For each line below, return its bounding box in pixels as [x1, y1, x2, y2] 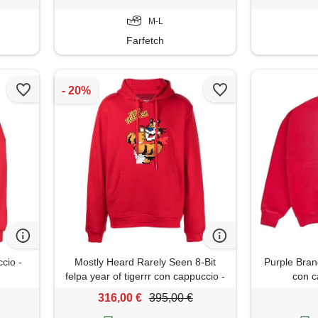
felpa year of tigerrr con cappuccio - [65, 270, 226, 282]
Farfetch [126, 34, 165, 46]
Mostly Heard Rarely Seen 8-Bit [75, 256, 216, 268]
